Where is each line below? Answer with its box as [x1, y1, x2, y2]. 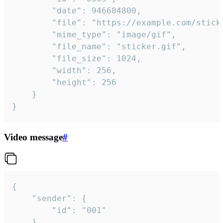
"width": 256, [12, 65, 52, 75]
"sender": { [12, 194, 32, 204]
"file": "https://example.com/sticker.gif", [12, 17, 52, 27]
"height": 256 [12, 77, 52, 87]
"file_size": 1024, [12, 53, 52, 63]
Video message [4, 131, 63, 142]
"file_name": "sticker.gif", [12, 41, 52, 51]
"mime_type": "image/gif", [12, 29, 52, 39]
